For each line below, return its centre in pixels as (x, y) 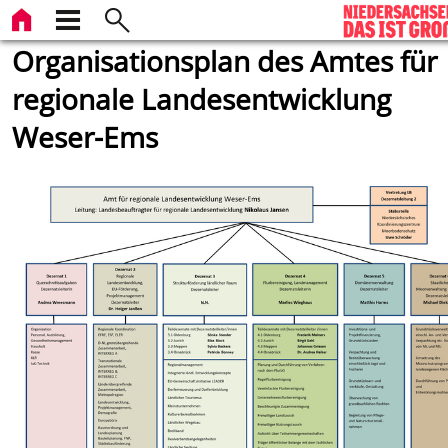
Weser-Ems (85, 137)
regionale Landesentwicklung (202, 99)
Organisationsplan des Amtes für (225, 61)
